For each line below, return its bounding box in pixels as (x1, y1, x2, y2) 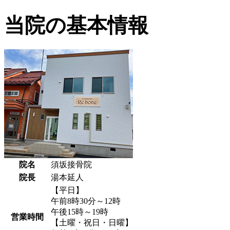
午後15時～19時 (51, 207, 108, 216)
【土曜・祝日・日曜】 (51, 218, 133, 227)
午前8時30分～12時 (51, 196, 121, 205)
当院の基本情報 (4, 13, 148, 37)
